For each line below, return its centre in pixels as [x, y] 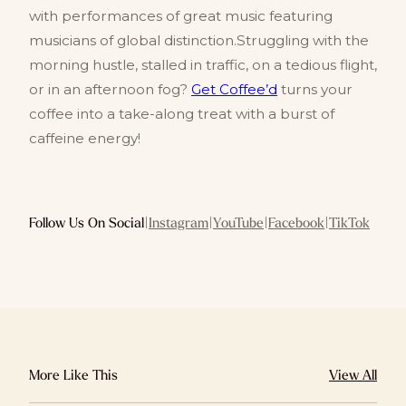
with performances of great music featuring [181, 16]
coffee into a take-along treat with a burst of [182, 114]
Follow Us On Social [87, 222]
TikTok [349, 222]
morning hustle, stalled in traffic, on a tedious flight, [203, 65]
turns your [315, 89]
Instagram [179, 222]
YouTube [238, 222]
